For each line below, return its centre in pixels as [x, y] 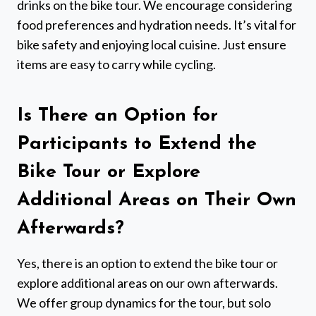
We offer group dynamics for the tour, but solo [144, 302]
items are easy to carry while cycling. [116, 64]
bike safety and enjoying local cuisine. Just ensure [152, 44]
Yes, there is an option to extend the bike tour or [147, 263]
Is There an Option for [117, 116]
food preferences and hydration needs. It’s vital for [157, 24]
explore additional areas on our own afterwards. [147, 282]
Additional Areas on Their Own [157, 201]
